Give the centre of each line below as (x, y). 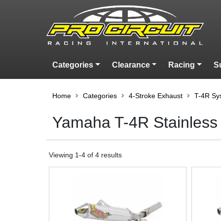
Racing (182, 65)
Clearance (131, 65)
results (110, 155)
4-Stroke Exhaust (156, 96)
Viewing (62, 155)
